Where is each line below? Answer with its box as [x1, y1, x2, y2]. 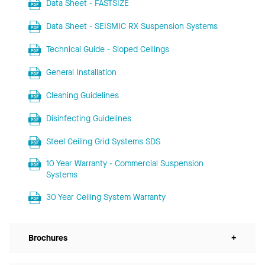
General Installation [46, 66, 117, 78]
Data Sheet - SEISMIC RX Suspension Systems [46, 20, 218, 32]
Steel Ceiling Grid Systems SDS [46, 135, 160, 147]
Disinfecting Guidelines [46, 112, 131, 124]
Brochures [28, 232, 67, 244]
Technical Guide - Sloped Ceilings [46, 43, 169, 55]
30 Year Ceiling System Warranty [46, 191, 166, 203]
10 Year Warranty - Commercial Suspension [46, 157, 203, 169]
